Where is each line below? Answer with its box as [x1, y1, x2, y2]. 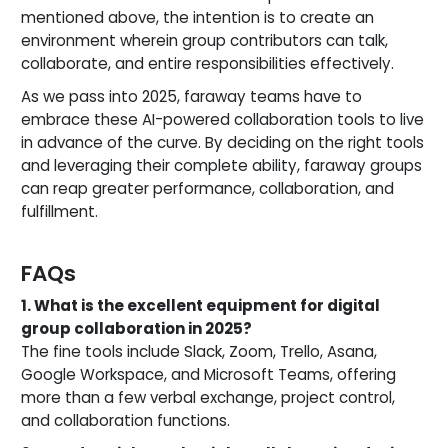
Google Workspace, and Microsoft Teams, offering [21, 363, 396, 385]
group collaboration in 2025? [21, 317, 252, 339]
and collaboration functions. [21, 409, 230, 431]
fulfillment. [21, 200, 98, 222]
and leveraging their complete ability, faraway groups [21, 154, 422, 176]
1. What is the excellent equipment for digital [21, 294, 380, 316]
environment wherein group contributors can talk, [21, 29, 388, 51]
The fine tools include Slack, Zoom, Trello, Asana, [21, 340, 377, 362]
